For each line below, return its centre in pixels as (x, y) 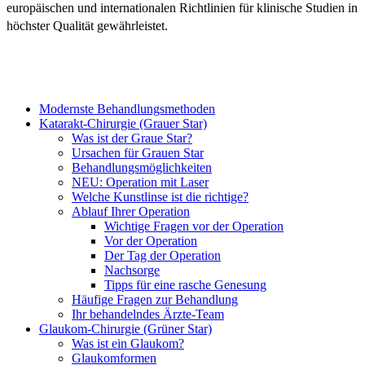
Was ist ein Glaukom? (128, 344)
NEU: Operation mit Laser (140, 182)
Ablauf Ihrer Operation (131, 212)
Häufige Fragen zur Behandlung (155, 300)
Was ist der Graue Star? (132, 139)
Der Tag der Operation (163, 256)
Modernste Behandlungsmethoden (127, 109)
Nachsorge (132, 270)
